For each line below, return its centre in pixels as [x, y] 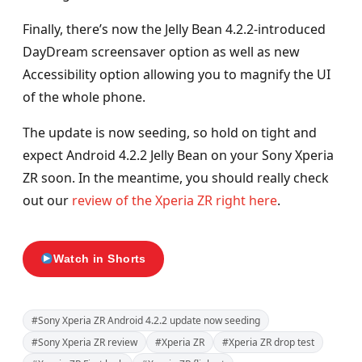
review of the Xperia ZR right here [175, 200]
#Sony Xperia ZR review [84, 342]
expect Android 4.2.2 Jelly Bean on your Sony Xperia [178, 155]
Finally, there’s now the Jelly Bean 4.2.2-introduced [174, 29]
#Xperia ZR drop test [268, 342]
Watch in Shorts [100, 258]
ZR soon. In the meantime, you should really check [176, 177]
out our [47, 200]
